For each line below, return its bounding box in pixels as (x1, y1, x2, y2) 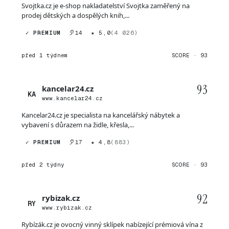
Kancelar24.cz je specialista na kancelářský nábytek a (21, 110, 180, 120)
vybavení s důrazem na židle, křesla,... (21, 120, 134, 129)
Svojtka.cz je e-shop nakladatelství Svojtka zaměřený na (21, 1, 190, 10)
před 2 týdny (21, 161, 64, 168)
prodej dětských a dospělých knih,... (21, 11, 129, 20)
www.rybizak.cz (42, 204, 92, 211)
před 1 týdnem (21, 52, 68, 59)
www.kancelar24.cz (42, 95, 103, 102)
